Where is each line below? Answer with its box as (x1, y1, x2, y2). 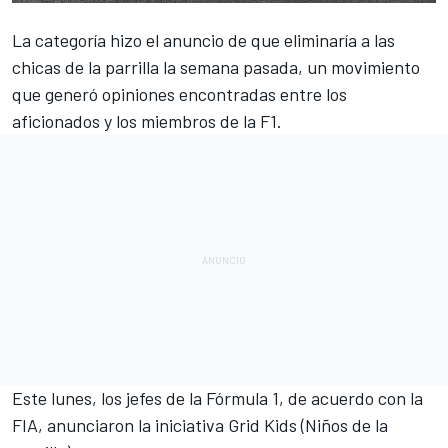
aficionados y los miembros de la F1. (12, 110, 286, 133)
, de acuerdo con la (279, 387, 423, 410)
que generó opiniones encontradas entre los (12, 83, 347, 106)
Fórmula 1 (206, 387, 279, 410)
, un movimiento (298, 56, 420, 79)
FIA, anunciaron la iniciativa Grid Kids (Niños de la (12, 414, 388, 437)
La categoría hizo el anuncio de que (12, 29, 284, 52)
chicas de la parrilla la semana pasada (12, 56, 298, 79)
